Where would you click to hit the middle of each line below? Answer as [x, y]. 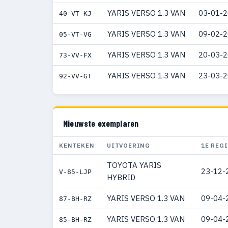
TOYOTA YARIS [134, 165]
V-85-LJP [75, 172]
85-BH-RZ [75, 219]
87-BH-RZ [75, 198]
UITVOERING [129, 145]
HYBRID [121, 177]
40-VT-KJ [75, 13]
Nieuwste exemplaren [101, 123]
